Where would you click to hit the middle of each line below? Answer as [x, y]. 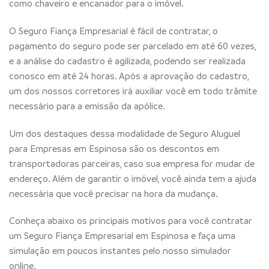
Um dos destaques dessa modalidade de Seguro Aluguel [125, 133]
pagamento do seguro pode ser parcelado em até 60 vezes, [132, 45]
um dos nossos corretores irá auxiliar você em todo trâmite [133, 90]
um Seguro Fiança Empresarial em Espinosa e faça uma [122, 236]
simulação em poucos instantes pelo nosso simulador [120, 251]
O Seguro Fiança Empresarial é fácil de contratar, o [113, 30]
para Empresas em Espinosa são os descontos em [114, 148]
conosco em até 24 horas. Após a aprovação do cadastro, [129, 75]
